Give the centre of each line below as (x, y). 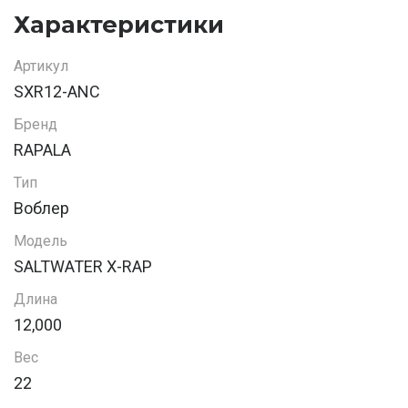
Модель (41, 241)
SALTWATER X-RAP (83, 267)
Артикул (41, 66)
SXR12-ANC (57, 92)
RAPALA (42, 150)
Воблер (41, 209)
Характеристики (119, 25)
